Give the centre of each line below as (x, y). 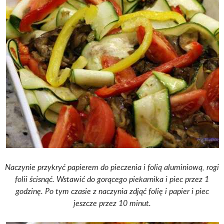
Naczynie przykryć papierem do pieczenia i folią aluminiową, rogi (112, 167)
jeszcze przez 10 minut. (112, 203)
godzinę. (30, 191)
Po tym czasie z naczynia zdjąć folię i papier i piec (127, 191)
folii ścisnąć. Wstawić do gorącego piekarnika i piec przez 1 (112, 179)
